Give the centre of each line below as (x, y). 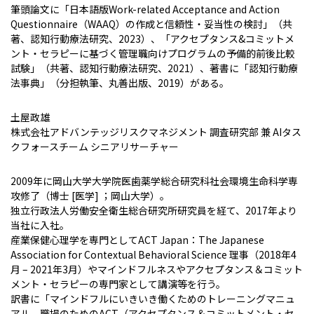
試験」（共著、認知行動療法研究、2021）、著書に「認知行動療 (154, 68)
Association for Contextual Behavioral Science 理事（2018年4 (153, 254)
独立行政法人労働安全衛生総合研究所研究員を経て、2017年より (154, 210)
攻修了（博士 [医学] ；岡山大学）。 (90, 196)
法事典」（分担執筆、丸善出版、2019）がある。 (120, 83)
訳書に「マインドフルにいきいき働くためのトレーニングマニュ (153, 299)
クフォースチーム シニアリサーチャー (95, 146)
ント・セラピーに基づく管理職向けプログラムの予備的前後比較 (153, 53)
